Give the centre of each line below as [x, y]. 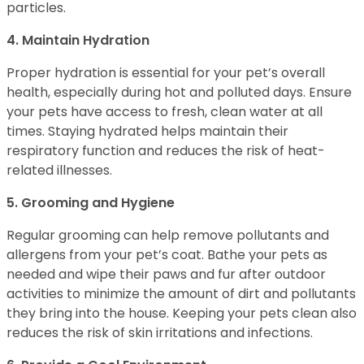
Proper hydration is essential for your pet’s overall [166, 73]
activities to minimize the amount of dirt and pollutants [181, 294]
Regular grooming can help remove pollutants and [168, 235]
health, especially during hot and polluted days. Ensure [179, 92]
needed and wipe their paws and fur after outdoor [166, 274]
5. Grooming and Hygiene [91, 203]
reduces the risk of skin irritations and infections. [160, 333]
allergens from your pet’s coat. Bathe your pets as [167, 255]
